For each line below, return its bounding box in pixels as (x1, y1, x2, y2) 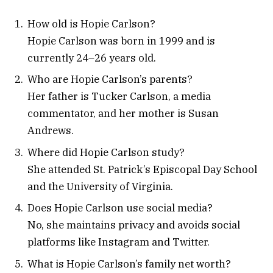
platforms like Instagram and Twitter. (27, 235, 210, 249)
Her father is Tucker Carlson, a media (27, 90, 211, 104)
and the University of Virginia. (27, 179, 173, 193)
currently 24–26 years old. (27, 51, 156, 65)
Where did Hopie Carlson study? (27, 145, 185, 159)
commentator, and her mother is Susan (27, 107, 219, 121)
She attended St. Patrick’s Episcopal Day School (27, 162, 257, 176)
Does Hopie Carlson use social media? (27, 201, 213, 215)
